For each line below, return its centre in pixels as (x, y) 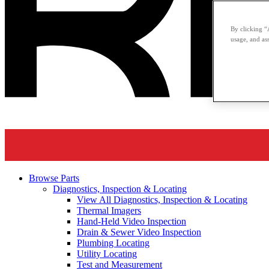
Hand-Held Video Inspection (131, 222)
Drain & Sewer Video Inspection (139, 232)
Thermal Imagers (109, 211)
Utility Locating (107, 254)
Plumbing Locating (113, 243)
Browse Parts (54, 178)
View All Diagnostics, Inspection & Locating (162, 200)
